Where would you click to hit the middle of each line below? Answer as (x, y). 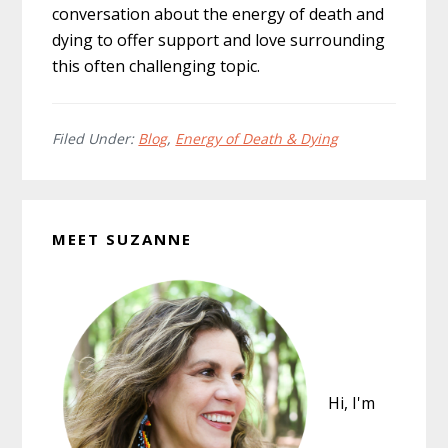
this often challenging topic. (156, 65)
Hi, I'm (350, 402)
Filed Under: (95, 138)
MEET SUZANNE (122, 238)
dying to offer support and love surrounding (219, 39)
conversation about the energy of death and (218, 13)
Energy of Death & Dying (257, 138)
